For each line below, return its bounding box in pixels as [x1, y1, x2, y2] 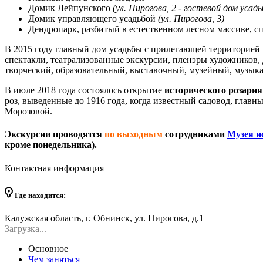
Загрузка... [5, 224, 46, 234]
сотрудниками [163, 129, 227, 140]
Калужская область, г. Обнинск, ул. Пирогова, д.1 [5, 213, 204, 224]
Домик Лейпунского [28, 3, 113, 14]
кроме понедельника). [5, 140, 97, 150]
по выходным [104, 129, 163, 140]
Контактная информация [5, 163, 104, 173]
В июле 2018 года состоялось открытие [5, 85, 164, 96]
